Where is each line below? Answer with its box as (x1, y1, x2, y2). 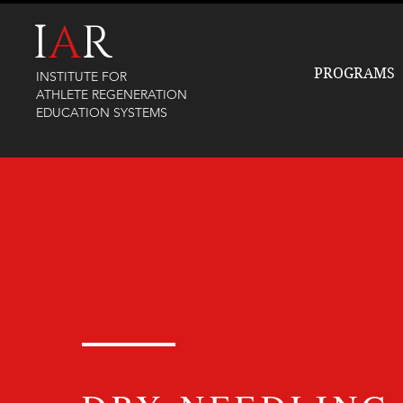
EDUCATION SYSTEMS (36, 104, 167, 121)
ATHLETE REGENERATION (36, 86, 187, 103)
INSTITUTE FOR (36, 68, 127, 85)
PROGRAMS (314, 65, 395, 82)
